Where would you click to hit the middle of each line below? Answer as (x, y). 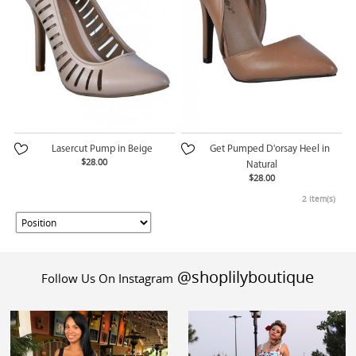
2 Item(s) (318, 199)
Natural (261, 165)
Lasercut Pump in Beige (103, 149)
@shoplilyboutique (244, 277)
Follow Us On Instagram (108, 279)
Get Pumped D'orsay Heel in (269, 149)
